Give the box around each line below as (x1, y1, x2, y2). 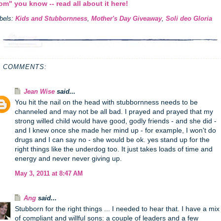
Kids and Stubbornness (15, 15, 87, 22)
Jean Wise (24, 88, 55, 95)
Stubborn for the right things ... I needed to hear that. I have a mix (15, 205, 220, 213)
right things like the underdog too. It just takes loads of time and (15, 145, 213, 153)
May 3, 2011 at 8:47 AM (15, 170, 83, 177)
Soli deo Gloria (166, 15, 212, 22)
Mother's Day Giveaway (91, 15, 162, 22)
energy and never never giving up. (15, 154, 122, 162)
